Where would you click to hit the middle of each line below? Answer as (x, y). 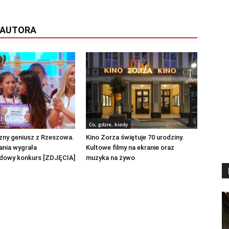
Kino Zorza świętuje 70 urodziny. (135, 137)
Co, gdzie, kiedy (108, 124)
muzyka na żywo (110, 157)
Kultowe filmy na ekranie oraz (130, 147)
